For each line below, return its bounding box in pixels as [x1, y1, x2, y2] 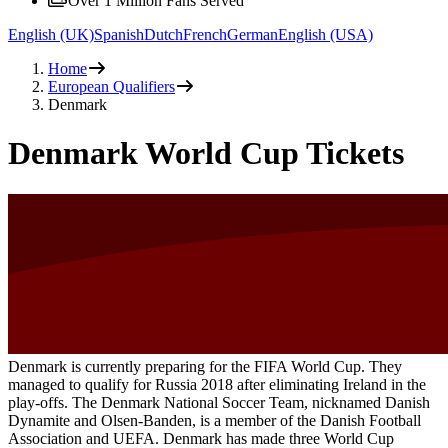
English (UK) [8, 25, 94, 43]
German [227, 25, 278, 43]
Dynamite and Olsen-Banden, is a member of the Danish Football [8, 411, 421, 429]
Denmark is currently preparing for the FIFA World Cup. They [8, 357, 402, 375]
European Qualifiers [48, 77, 175, 95]
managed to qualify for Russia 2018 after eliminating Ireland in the [8, 375, 426, 393]
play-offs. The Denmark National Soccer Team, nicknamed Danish [8, 393, 430, 411]
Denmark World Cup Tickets [8, 135, 404, 172]
